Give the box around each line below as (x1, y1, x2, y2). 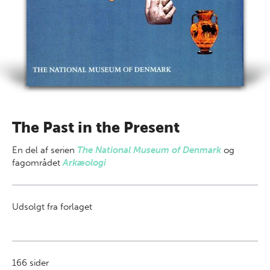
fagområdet (12, 157, 63, 168)
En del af (12, 145, 51, 155)
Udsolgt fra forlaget (12, 201, 92, 212)
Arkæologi (63, 157, 106, 168)
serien (51, 145, 77, 155)
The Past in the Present (12, 118, 180, 137)
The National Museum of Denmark (77, 145, 221, 155)
